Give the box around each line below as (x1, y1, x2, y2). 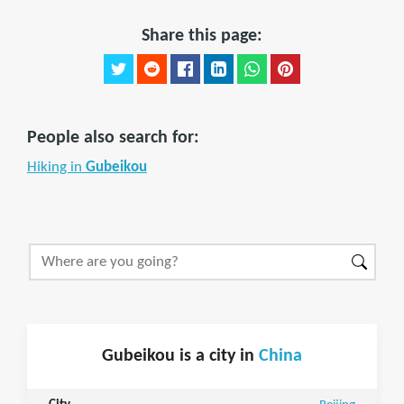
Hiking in (27, 160, 86, 175)
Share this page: (142, 27, 262, 45)
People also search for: (27, 129, 199, 147)
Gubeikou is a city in (102, 347, 259, 365)
